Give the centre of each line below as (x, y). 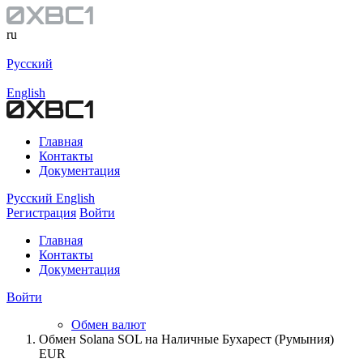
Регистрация (41, 213)
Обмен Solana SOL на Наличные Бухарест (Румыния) (186, 339)
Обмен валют (109, 325)
